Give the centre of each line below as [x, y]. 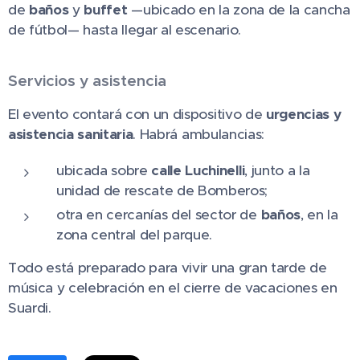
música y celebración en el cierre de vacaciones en [173, 287]
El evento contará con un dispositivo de [137, 114]
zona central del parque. [135, 234]
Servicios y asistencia [87, 80]
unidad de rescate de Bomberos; [162, 190]
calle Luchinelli [198, 170]
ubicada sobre [104, 170]
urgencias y [303, 114]
